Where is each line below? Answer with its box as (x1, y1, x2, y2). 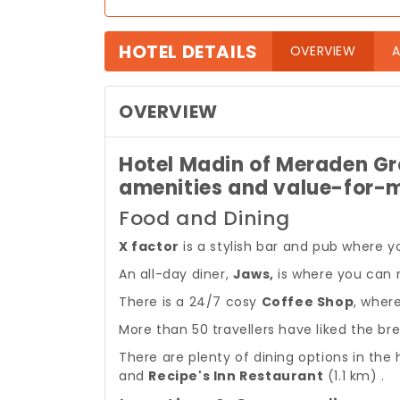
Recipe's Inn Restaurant (148, 367, 324, 385)
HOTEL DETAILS (119, 38, 258, 64)
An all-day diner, (119, 265, 233, 283)
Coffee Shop (261, 293, 354, 311)
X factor (119, 237, 179, 255)
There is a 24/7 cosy (119, 293, 262, 311)
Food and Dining (119, 204, 290, 232)
